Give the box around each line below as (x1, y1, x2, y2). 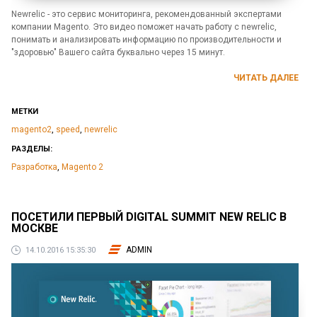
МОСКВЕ (11, 221, 58, 235)
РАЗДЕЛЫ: (11, 144, 52, 154)
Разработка (11, 162, 57, 173)
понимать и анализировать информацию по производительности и (11, 35, 282, 45)
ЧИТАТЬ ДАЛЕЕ (234, 73, 299, 83)
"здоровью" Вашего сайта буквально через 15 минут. (11, 47, 225, 58)
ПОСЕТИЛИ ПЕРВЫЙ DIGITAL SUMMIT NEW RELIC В (11, 209, 287, 224)
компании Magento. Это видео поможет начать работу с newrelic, (11, 22, 277, 33)
